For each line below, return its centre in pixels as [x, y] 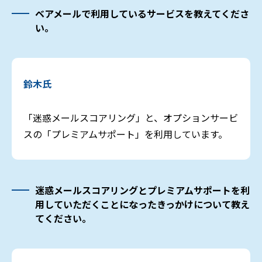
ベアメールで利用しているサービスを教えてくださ [142, 14]
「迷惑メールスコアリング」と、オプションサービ [131, 118]
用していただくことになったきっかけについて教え [142, 204]
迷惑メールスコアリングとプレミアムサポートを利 [142, 190]
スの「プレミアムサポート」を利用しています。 [125, 134]
